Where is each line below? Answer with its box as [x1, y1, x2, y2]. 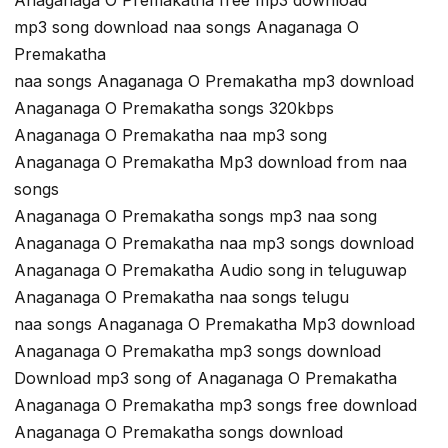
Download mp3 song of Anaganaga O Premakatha [14, 368, 397, 389]
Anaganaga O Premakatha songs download [14, 422, 343, 443]
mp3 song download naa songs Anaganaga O [14, 17, 359, 38]
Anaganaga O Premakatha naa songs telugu [14, 287, 349, 308]
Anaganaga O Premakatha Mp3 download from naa [14, 152, 407, 173]
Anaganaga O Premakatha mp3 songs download [14, 341, 381, 362]
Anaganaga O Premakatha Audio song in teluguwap [14, 260, 407, 281]
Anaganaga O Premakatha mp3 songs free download [14, 395, 417, 416]
